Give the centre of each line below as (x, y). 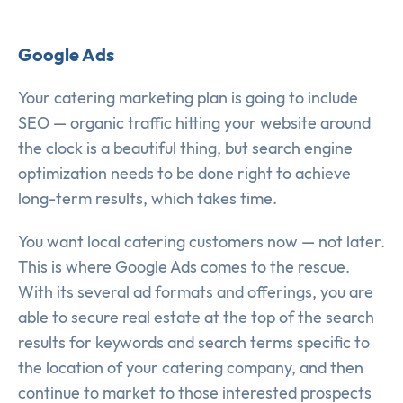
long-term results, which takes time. (148, 199)
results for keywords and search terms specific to (194, 343)
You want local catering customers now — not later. (201, 242)
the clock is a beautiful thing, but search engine (185, 148)
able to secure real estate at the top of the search (196, 318)
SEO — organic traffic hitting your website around (194, 123)
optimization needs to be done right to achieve (184, 174)
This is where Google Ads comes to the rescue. (184, 267)
